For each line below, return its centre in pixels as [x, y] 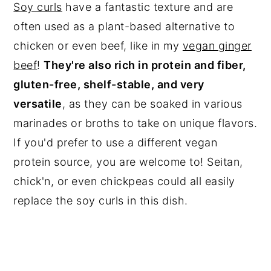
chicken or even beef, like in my [98, 45]
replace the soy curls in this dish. [103, 200]
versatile [38, 103]
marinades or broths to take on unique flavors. [135, 123]
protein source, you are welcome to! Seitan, [128, 162]
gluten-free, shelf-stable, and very [109, 84]
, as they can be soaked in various [152, 103]
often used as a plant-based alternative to [124, 26]
